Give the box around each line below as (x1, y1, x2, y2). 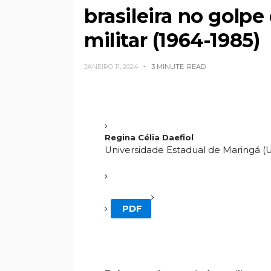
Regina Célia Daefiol (105, 132, 194, 143)
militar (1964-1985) (83, 28, 260, 52)
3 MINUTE (151, 62, 184, 71)
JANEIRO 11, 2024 (83, 62, 139, 71)
